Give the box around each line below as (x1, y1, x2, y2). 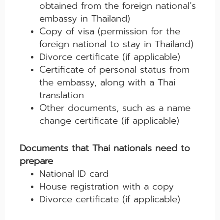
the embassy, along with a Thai (39, 76, 175, 90)
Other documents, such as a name (39, 101, 191, 115)
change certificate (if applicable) (39, 114, 179, 128)
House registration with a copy (39, 180, 174, 194)
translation (39, 88, 84, 103)
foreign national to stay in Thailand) (39, 37, 193, 52)
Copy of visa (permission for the (39, 25, 180, 39)
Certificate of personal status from (39, 63, 190, 77)
